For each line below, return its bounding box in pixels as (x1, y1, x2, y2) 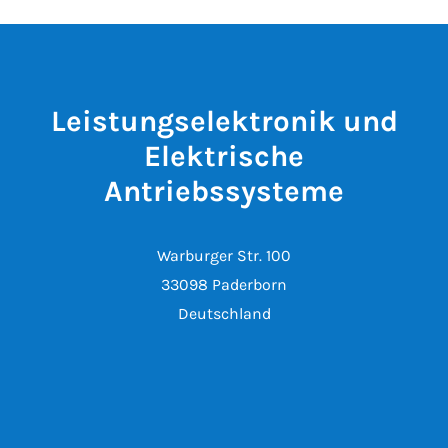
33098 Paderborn (161, 275, 287, 294)
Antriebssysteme (104, 174, 344, 208)
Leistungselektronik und (50, 104, 398, 138)
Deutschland (177, 304, 271, 323)
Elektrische (144, 139, 304, 173)
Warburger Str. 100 (157, 246, 291, 265)
